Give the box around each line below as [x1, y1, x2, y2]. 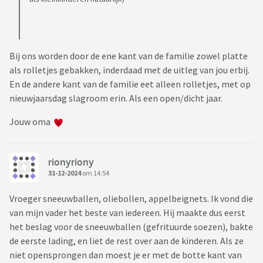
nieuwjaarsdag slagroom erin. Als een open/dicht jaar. [9, 92, 224, 104]
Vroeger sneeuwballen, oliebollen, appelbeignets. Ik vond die [9, 193, 253, 205]
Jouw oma [9, 116, 54, 128]
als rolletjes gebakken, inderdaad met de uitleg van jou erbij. [9, 64, 249, 76]
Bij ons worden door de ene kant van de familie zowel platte [9, 50, 248, 62]
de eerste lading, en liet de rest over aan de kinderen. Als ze [9, 235, 244, 247]
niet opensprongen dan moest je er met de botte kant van [9, 249, 242, 261]
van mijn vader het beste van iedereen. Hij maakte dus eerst [9, 207, 245, 219]
